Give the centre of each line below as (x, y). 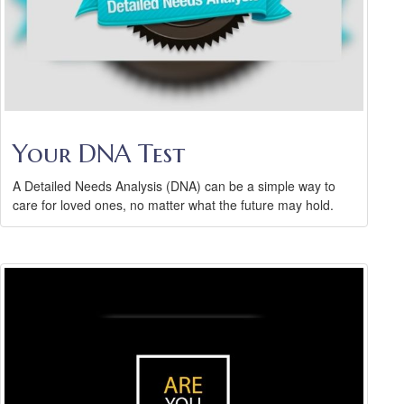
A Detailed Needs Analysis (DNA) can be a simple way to (174, 186)
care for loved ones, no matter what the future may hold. (173, 205)
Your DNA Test (99, 154)
